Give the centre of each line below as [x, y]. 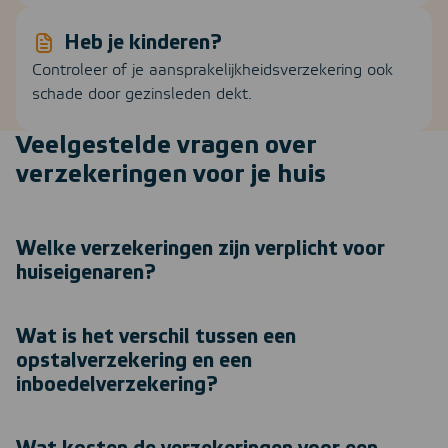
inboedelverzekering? [117, 385]
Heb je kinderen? [143, 43]
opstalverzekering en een [134, 361]
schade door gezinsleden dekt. [142, 95]
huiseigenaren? [86, 273]
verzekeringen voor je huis [171, 175]
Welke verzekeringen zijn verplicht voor [200, 249]
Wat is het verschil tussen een [156, 337]
